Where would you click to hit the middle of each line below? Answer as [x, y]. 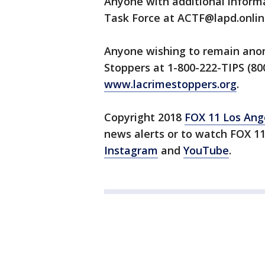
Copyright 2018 [144, 117]
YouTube [206, 150]
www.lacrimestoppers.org [170, 84]
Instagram [131, 150]
